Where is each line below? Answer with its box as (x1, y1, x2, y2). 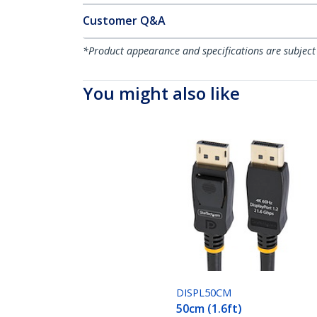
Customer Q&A (83, 13, 166, 28)
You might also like (83, 81, 240, 105)
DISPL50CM (176, 286, 232, 300)
